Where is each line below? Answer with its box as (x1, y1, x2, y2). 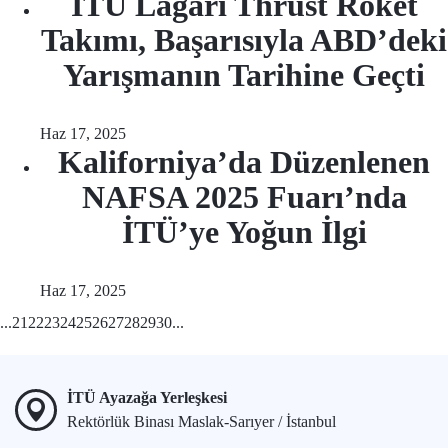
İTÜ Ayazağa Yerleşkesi (67, 389, 227, 406)
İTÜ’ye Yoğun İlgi (121, 214, 367, 250)
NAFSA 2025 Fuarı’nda (81, 179, 407, 215)
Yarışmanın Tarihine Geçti (63, 57, 425, 93)
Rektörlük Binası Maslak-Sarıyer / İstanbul (67, 413, 336, 430)
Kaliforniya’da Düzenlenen (58, 144, 430, 180)
